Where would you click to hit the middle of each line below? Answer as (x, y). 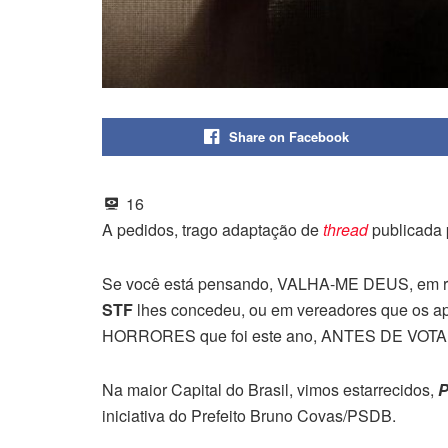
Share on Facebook (288, 136)
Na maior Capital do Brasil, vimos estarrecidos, (270, 389)
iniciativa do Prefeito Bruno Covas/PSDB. (249, 415)
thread (345, 229)
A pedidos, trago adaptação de (212, 229)
